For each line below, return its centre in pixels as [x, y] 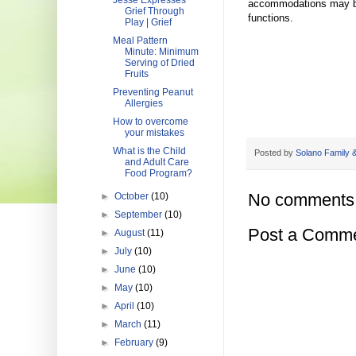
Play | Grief [148, 22]
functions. [271, 17]
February [135, 342]
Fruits [136, 74]
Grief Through [154, 11]
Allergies [143, 103]
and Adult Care [157, 162]
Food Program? [158, 173]
